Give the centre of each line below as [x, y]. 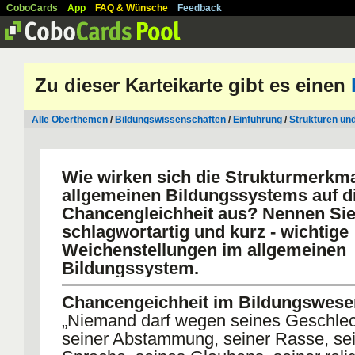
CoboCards [32, 8]
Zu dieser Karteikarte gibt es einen [193, 85]
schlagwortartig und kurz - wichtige [205, 232]
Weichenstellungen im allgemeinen [204, 250]
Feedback [200, 8]
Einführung [258, 120]
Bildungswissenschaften [170, 120]
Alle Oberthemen [70, 120]
